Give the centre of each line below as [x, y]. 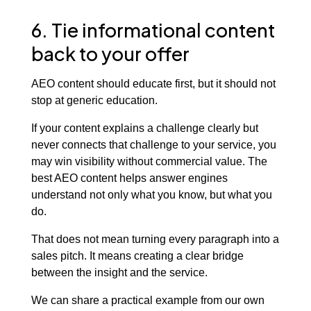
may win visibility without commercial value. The [149, 161]
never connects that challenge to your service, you [153, 144]
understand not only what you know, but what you [151, 194]
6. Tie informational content [153, 30]
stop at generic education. [94, 100]
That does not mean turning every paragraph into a [155, 238]
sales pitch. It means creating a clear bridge [137, 255]
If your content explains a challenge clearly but [144, 127]
